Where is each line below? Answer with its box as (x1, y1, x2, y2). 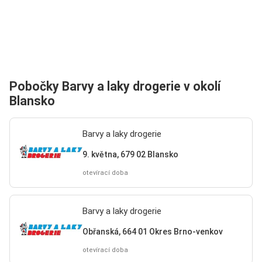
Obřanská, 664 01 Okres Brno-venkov (82, 226, 223, 236)
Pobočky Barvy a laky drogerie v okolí (9, 79, 220, 94)
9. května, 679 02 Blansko (82, 149, 178, 159)
